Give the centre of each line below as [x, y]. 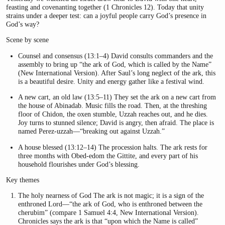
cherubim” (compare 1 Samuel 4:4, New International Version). [109, 213]
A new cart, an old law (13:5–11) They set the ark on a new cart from [117, 97]
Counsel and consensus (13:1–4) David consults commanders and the [116, 55]
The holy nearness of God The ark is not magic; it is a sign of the [111, 196]
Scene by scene [27, 40]
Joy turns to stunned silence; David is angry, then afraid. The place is [116, 123]
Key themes [23, 180]
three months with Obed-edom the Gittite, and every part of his [108, 155]
